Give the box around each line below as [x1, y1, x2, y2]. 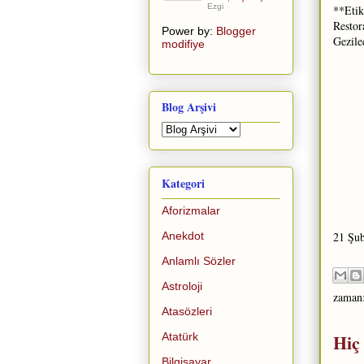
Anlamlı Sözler [162, 253, 236, 267]
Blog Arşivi [162, 98, 216, 116]
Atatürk [162, 329, 198, 343]
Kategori [162, 174, 205, 192]
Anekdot [162, 228, 204, 242]
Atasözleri [162, 304, 212, 318]
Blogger [216, 24, 256, 37]
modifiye [162, 37, 205, 50]
